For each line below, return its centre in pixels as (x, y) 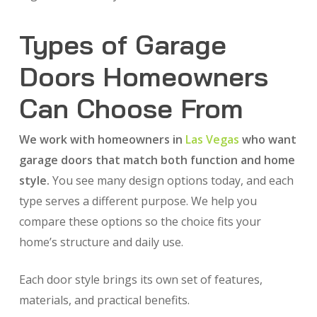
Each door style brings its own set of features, (140, 280)
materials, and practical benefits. (104, 300)
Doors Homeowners (143, 77)
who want (267, 140)
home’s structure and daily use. (101, 242)
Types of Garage (122, 45)
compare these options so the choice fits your (140, 222)
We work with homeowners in (102, 140)
